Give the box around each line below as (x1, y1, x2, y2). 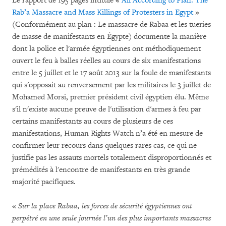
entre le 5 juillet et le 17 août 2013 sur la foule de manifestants (12, 68, 211, 78)
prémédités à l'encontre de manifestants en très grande (12, 165, 190, 175)
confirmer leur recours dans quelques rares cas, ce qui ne (12, 141, 197, 150)
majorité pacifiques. (12, 177, 76, 187)
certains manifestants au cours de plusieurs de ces (12, 117, 173, 126)
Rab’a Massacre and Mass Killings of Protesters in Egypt (12, 8, 195, 17)
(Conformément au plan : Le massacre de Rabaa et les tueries (12, 20, 211, 29)
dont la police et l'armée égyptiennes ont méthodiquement (12, 44, 201, 53)
